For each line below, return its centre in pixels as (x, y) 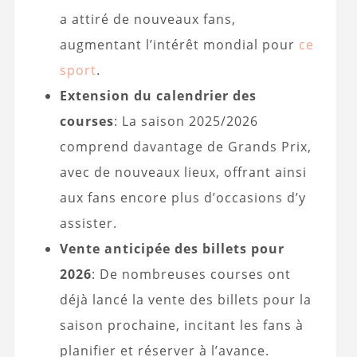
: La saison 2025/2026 (186, 121)
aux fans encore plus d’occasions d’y (182, 197)
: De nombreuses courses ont (191, 274)
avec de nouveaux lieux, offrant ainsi (183, 172)
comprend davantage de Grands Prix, (185, 146)
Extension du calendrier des (158, 95)
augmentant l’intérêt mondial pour (179, 44)
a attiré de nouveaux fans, (147, 19)
